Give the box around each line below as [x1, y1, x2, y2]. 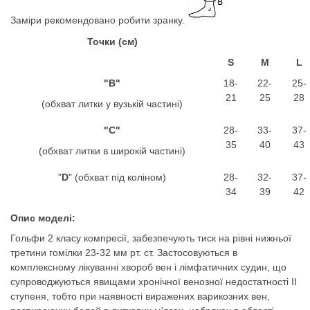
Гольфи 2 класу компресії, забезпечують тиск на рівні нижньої [10, 232, 291, 244]
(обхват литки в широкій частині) [39, 145, 185, 156]
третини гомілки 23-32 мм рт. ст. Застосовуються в [10, 247, 237, 259]
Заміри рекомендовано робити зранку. [10, 14, 185, 26]
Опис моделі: [10, 212, 75, 224]
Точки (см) [86, 36, 138, 48]
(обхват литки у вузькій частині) [42, 98, 183, 109]
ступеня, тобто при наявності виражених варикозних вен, [10, 291, 270, 302]
